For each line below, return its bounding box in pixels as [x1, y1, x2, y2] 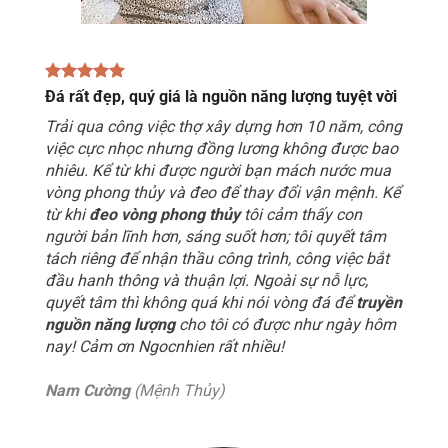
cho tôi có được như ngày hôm [175, 314, 396, 334]
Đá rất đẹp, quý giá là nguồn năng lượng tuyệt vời [45, 86, 397, 106]
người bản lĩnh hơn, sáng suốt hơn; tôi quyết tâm [45, 226, 386, 246]
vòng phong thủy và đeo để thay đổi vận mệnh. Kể [45, 182, 400, 202]
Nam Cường [45, 380, 130, 400]
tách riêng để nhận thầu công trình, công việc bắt [45, 248, 389, 268]
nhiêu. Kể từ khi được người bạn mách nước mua [45, 160, 391, 180]
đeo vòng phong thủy [89, 204, 240, 224]
